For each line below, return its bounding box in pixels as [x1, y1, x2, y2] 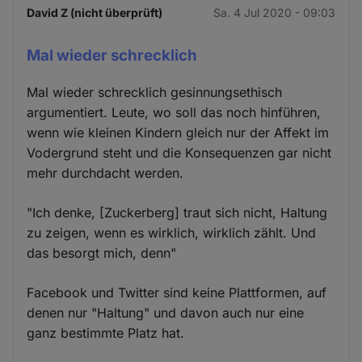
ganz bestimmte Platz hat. [27, 324, 185, 341]
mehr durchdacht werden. [27, 164, 184, 181]
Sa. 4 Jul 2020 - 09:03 [213, 6, 335, 20]
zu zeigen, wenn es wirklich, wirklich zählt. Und [27, 224, 317, 241]
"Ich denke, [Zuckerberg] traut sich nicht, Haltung [27, 204, 328, 221]
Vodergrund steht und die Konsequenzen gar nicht [27, 144, 332, 161]
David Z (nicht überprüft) [27, 6, 163, 20]
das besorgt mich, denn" [27, 244, 177, 261]
